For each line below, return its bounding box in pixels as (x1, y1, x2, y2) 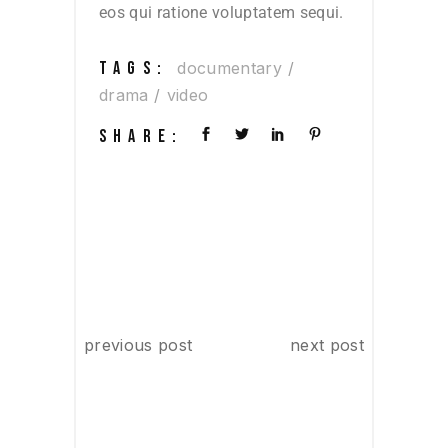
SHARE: (99, 126, 184, 148)
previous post (84, 335, 193, 356)
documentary (177, 57, 282, 78)
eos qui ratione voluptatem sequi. (99, 2, 344, 22)
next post (290, 335, 364, 356)
